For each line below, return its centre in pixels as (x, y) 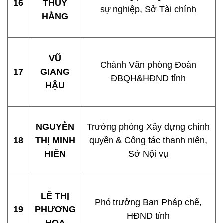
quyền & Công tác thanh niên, (148, 140)
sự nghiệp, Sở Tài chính (148, 9)
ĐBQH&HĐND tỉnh (148, 78)
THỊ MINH (55, 140)
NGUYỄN (55, 127)
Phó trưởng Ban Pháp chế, (148, 202)
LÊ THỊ (55, 196)
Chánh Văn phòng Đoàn (148, 65)
